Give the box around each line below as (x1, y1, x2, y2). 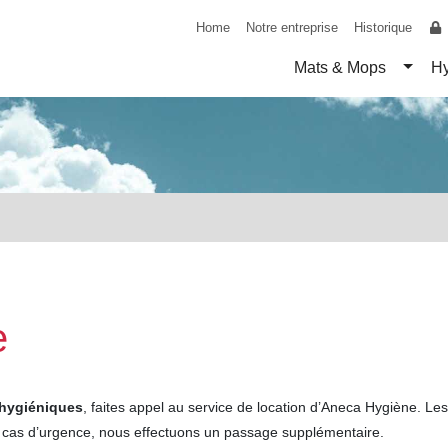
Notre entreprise (245, 20, 338, 35)
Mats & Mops (294, 59, 387, 76)
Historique (353, 20, 412, 35)
